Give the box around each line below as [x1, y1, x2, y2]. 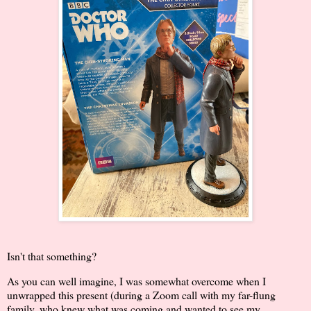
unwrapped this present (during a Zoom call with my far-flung [7, 287, 276, 302]
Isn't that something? [7, 248, 96, 263]
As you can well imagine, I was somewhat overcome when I [7, 273, 266, 288]
